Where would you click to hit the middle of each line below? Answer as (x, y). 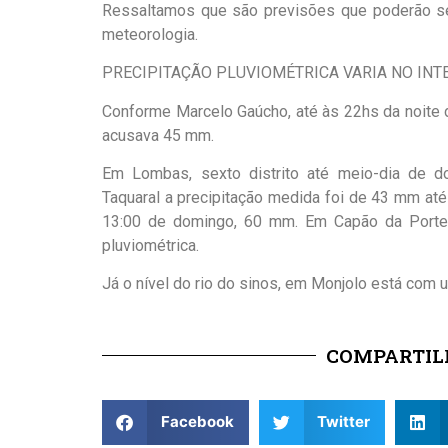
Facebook (197, 422)
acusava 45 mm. (158, 135)
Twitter (343, 422)
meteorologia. (150, 34)
